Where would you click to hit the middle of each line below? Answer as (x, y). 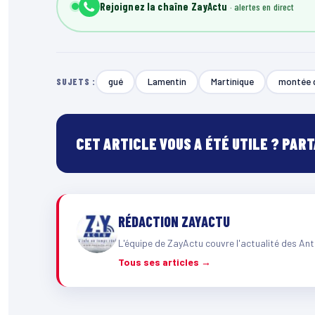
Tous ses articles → (165, 262)
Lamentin (167, 82)
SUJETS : (76, 82)
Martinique (232, 82)
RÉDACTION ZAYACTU (174, 221)
